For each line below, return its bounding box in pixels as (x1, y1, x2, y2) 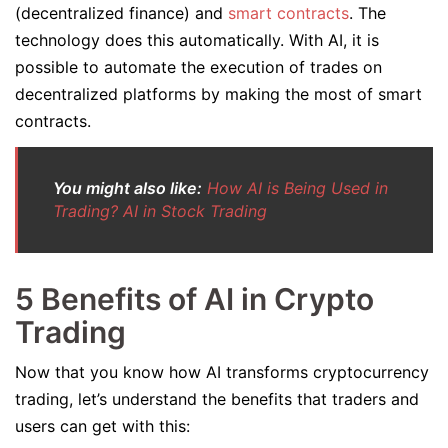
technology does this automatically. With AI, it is (15, 30, 379, 50)
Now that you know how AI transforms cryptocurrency (15, 362, 429, 382)
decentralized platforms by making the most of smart (15, 84, 422, 104)
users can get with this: (15, 416, 195, 436)
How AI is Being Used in (207, 178, 388, 198)
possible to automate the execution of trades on (15, 57, 382, 77)
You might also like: (53, 178, 202, 198)
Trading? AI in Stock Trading (53, 201, 267, 221)
